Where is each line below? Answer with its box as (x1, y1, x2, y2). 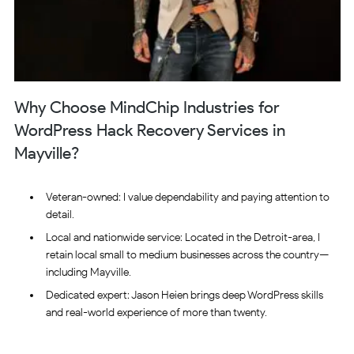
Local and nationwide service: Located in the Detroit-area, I (45, 231, 320, 245)
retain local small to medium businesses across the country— (45, 248, 329, 262)
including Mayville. (45, 265, 131, 280)
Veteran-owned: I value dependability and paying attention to (45, 190, 330, 205)
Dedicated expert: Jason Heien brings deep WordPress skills (45, 288, 323, 303)
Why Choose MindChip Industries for (13, 96, 280, 117)
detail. (45, 208, 74, 222)
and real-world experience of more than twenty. (45, 306, 267, 320)
